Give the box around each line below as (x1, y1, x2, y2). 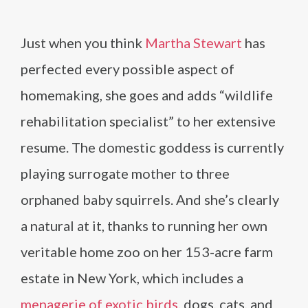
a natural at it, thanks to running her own (21, 217, 267, 234)
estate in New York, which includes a (21, 269, 243, 286)
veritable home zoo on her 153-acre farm (21, 243, 273, 260)
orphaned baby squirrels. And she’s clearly (21, 191, 279, 208)
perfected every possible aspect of (21, 60, 234, 77)
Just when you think (21, 34, 145, 51)
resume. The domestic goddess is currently (21, 139, 284, 155)
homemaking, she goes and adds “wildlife (21, 87, 273, 103)
